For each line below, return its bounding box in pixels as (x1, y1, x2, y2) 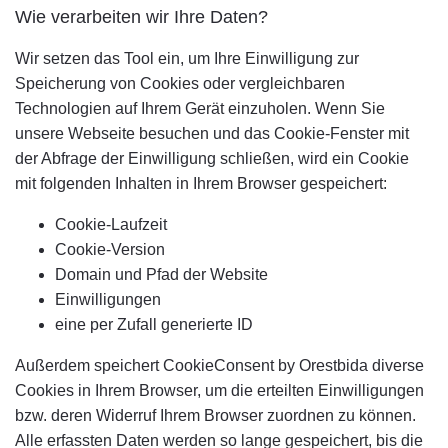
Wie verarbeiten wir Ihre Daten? (15, 7, 268, 27)
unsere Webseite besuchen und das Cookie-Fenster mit (15, 125, 409, 142)
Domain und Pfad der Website (55, 266, 268, 283)
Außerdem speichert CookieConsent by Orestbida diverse (15, 357, 424, 374)
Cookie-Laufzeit (55, 216, 167, 233)
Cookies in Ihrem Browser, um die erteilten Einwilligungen (15, 382, 424, 399)
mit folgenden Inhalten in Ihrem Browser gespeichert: (15, 175, 387, 192)
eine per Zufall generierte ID (55, 316, 253, 333)
